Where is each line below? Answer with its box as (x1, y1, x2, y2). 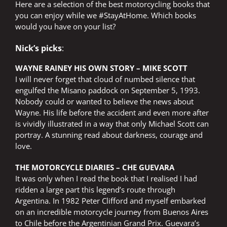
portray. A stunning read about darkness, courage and (15, 130, 203, 140)
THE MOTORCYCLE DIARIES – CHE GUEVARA (15, 162, 174, 173)
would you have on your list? (15, 21, 116, 32)
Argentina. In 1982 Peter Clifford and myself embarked (15, 196, 206, 206)
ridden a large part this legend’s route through (15, 184, 175, 195)
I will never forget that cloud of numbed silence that (15, 74, 195, 85)
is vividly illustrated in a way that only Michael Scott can (15, 119, 209, 129)
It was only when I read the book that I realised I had (15, 173, 197, 184)
